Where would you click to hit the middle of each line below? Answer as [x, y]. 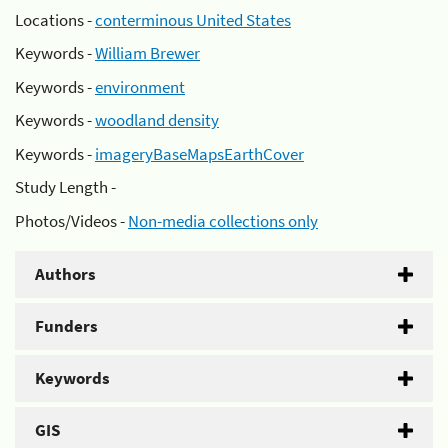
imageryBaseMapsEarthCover [199, 153]
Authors [65, 273]
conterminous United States [193, 19]
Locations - [55, 19]
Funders [66, 325]
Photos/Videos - [71, 220]
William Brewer [147, 53]
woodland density [157, 120]
